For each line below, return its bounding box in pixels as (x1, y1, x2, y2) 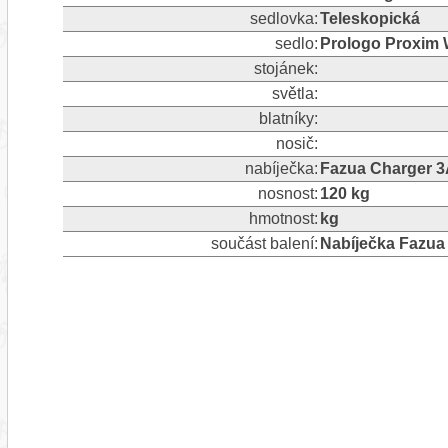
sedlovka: (249, 9, 318, 27)
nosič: (275, 134, 318, 152)
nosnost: (257, 184, 318, 202)
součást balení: (210, 234, 318, 252)
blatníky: (258, 109, 318, 127)
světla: (271, 84, 318, 102)
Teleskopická (319, 9, 420, 27)
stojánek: (253, 59, 318, 77)
